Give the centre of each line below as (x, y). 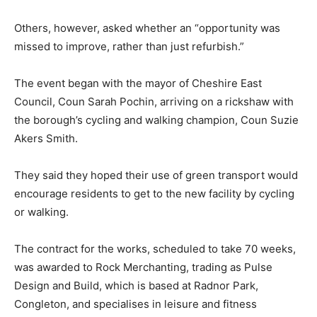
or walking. (41, 212)
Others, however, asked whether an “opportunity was (147, 28)
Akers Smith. (46, 139)
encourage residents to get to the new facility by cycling (154, 194)
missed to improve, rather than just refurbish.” (129, 47)
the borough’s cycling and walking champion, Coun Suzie (156, 120)
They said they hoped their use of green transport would (156, 175)
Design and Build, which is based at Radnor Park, (136, 286)
